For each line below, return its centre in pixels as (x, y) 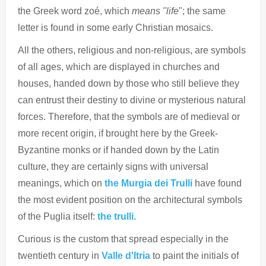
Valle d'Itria (126, 255)
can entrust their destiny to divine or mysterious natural (132, 100)
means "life (155, 11)
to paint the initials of (194, 255)
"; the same (202, 11)
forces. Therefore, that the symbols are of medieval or (129, 116)
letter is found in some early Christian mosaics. (115, 27)
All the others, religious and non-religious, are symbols (132, 50)
